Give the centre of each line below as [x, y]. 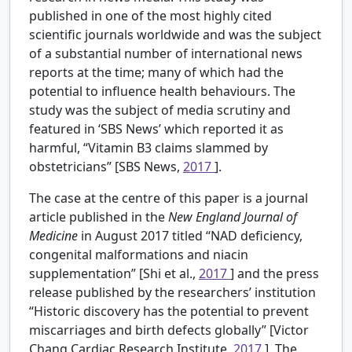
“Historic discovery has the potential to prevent [169, 312]
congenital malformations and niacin [139, 255]
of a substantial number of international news [166, 54]
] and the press [275, 274]
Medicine [55, 236]
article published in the [99, 217]
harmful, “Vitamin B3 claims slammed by [148, 148]
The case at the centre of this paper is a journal [169, 198]
